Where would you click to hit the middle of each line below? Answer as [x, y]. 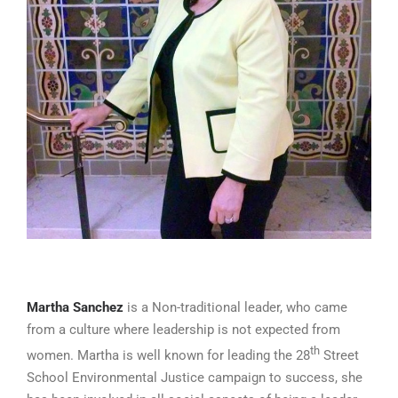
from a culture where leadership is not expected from [183, 329]
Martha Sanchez [75, 307]
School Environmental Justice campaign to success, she [195, 377]
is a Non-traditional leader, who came [235, 307]
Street [339, 355]
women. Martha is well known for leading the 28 [168, 355]
